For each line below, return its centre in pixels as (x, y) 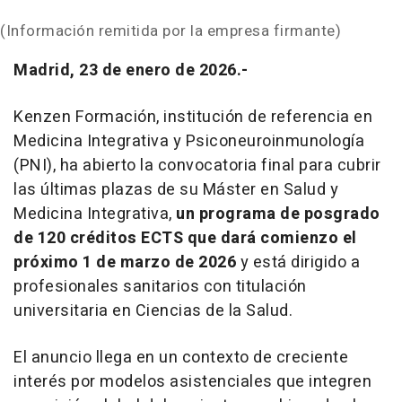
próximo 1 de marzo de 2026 (125, 263)
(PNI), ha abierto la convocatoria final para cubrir (197, 166)
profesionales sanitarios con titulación (160, 287)
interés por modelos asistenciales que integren (192, 382)
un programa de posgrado (278, 214)
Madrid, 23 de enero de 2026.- (131, 71)
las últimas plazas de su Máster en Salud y (176, 190)
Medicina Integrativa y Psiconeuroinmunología (189, 142)
